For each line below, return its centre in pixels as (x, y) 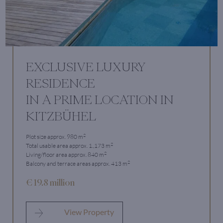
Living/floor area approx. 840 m (65, 155)
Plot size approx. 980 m (55, 137)
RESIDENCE (60, 83)
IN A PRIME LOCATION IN (100, 100)
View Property (89, 212)
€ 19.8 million (50, 183)
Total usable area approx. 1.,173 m (68, 146)
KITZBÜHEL (61, 116)
